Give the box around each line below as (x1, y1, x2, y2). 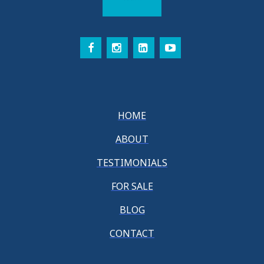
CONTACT (110, 226, 154, 240)
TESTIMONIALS (97, 156, 167, 170)
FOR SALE (111, 179, 153, 193)
